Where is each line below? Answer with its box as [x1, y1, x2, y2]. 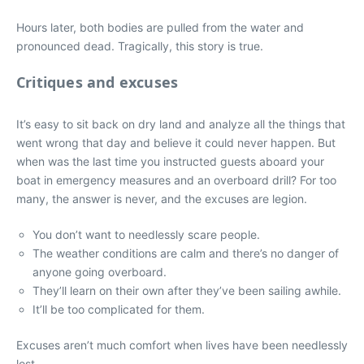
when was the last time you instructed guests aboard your [16, 154, 324, 168]
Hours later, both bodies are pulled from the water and [16, 20, 304, 34]
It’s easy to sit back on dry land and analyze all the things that [16, 117, 345, 131]
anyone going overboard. [32, 265, 167, 279]
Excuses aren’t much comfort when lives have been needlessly [16, 338, 348, 352]
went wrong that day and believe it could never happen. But [16, 136, 336, 149]
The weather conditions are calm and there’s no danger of [32, 246, 339, 260]
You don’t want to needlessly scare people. [32, 227, 260, 241]
